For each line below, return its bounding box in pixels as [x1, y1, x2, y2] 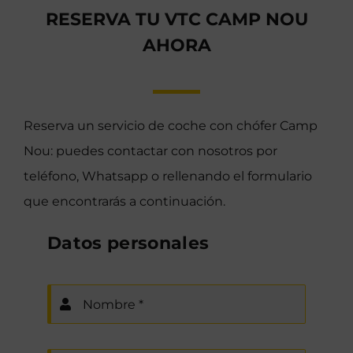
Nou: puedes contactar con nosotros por [23, 143, 277, 159]
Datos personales [46, 232, 210, 255]
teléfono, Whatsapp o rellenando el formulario [23, 169, 312, 184]
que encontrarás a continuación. [23, 194, 225, 210]
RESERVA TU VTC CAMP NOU [45, 9, 308, 31]
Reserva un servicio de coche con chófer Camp [23, 118, 318, 134]
